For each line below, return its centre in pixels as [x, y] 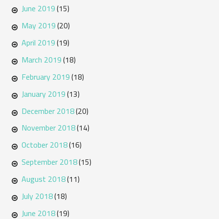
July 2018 [37, 196]
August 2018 [43, 179]
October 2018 [44, 145]
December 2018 [48, 111]
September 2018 [49, 162]
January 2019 [43, 94]
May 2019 [38, 26]
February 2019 [45, 77]
